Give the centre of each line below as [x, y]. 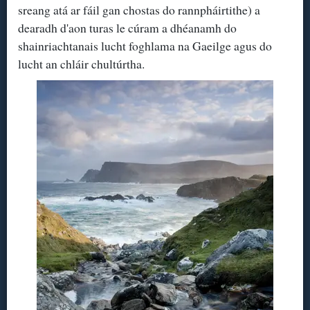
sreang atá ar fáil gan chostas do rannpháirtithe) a [139, 10]
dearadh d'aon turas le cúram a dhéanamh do [128, 28]
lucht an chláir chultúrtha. [82, 64]
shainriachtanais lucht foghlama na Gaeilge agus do [145, 46]
